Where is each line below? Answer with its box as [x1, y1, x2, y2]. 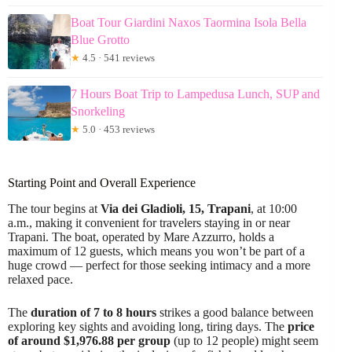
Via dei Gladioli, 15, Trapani [101, 201, 251, 215]
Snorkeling [71, 104, 125, 118]
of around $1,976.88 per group [8, 333, 170, 347]
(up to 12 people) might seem [170, 333, 318, 347]
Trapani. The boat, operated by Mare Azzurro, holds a [8, 229, 274, 244]
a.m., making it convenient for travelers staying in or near [8, 215, 290, 229]
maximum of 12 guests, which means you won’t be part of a [8, 244, 305, 258]
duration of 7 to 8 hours [31, 305, 156, 319]
